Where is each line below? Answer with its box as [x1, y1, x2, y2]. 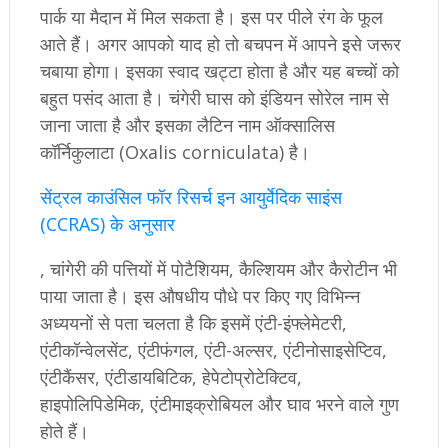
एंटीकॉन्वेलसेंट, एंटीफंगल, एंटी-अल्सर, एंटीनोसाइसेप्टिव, [39, 338, 387, 363]
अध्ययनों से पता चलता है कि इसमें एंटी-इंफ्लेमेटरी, [39, 311, 347, 336]
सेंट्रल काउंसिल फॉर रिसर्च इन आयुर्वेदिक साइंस [39, 185, 342, 210]
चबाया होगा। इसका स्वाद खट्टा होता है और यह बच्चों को [39, 59, 399, 84]
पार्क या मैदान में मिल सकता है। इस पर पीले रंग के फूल [39, 5, 383, 30]
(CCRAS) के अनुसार [39, 212, 175, 237]
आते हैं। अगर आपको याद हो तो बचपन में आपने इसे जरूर [39, 32, 401, 57]
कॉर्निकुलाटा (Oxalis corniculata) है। [39, 140, 310, 165]
